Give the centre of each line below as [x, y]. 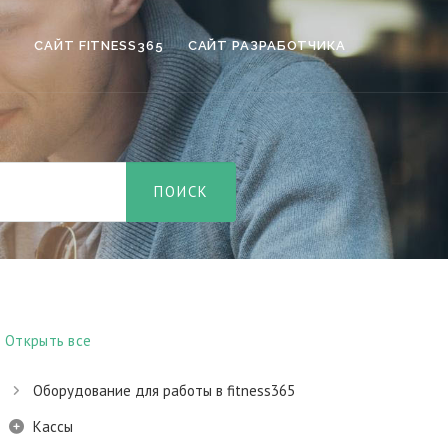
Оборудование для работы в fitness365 [164, 390]
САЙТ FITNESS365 [99, 45]
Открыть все [48, 340]
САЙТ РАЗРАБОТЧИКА [266, 45]
